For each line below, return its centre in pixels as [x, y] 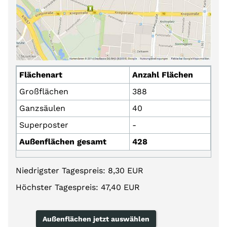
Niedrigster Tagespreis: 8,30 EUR [80, 170]
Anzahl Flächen [163, 74]
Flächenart [41, 74]
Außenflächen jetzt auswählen [96, 219]
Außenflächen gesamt [63, 141]
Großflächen [44, 91]
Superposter [44, 125]
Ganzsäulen [42, 108]
